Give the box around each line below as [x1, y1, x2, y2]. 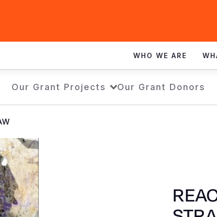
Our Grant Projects [12, 82, 106, 92]
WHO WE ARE [133, 51, 187, 60]
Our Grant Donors [117, 82, 205, 92]
